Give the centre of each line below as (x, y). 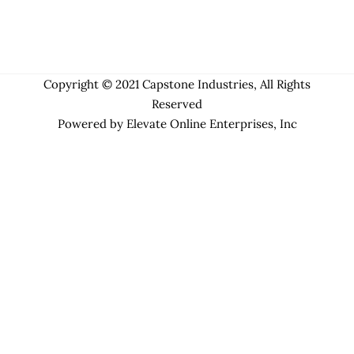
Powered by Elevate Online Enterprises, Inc (177, 123)
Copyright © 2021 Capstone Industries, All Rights (177, 84)
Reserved (177, 104)
